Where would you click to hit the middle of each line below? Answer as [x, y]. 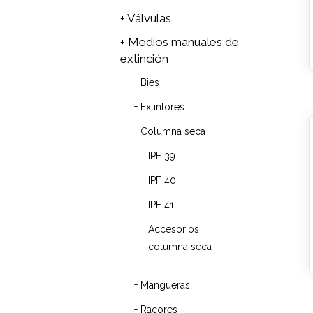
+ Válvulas [146, 18]
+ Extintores [159, 107]
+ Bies [147, 82]
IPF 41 [161, 205]
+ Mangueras [162, 285]
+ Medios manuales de [180, 42]
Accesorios [174, 229]
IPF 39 [162, 156]
